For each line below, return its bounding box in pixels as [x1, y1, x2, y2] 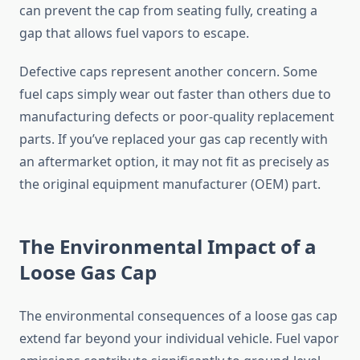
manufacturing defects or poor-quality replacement [19, 108, 334, 126]
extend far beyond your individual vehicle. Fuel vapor [19, 329, 339, 348]
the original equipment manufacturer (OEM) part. [19, 175, 321, 194]
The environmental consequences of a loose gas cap [19, 307, 337, 325]
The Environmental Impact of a [19, 233, 317, 260]
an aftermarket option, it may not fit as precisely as [19, 153, 329, 171]
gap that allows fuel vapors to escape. [19, 24, 249, 43]
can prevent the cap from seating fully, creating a [19, 2, 317, 20]
